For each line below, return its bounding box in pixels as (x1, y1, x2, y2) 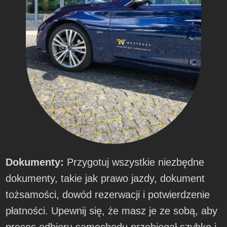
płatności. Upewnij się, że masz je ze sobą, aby (6, 205, 218, 216)
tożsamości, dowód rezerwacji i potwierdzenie (6, 188, 210, 200)
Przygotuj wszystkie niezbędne (67, 156, 205, 168)
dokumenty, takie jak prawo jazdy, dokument (6, 172, 205, 184)
